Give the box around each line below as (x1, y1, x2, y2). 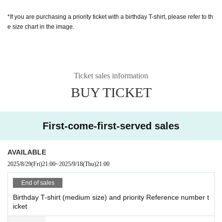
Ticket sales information (74, 71, 148, 80)
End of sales (21, 179, 55, 186)
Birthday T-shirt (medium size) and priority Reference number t (13, 193, 209, 201)
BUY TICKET (70, 84, 152, 100)
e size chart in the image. (7, 23, 74, 30)
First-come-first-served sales (43, 120, 179, 131)
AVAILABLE (7, 148, 46, 156)
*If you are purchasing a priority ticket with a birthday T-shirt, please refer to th (7, 13, 213, 20)
